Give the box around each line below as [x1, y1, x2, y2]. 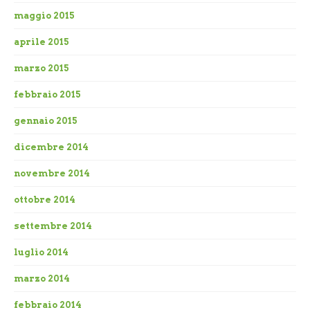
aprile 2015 [14, 37, 69, 48]
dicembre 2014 [14, 142, 89, 153]
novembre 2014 [14, 168, 90, 179]
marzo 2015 [14, 63, 69, 74]
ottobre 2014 [14, 194, 75, 206]
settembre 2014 [14, 221, 92, 232]
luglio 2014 [14, 247, 69, 258]
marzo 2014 [14, 273, 70, 284]
